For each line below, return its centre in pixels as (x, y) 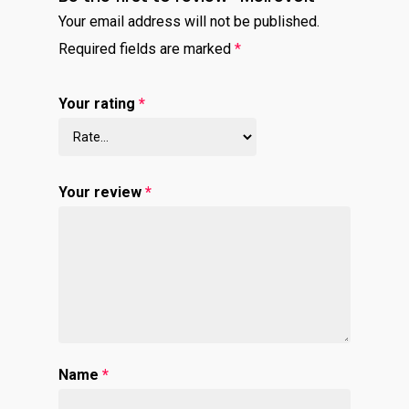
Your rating (99, 104)
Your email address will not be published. (189, 21)
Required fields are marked (147, 49)
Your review (102, 192)
